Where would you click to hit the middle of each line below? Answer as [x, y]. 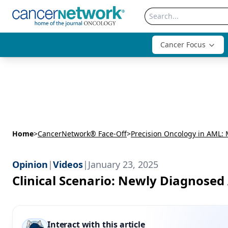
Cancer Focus [183, 45]
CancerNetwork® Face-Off [82, 134]
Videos [68, 164]
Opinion [30, 164]
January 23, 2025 [123, 164]
